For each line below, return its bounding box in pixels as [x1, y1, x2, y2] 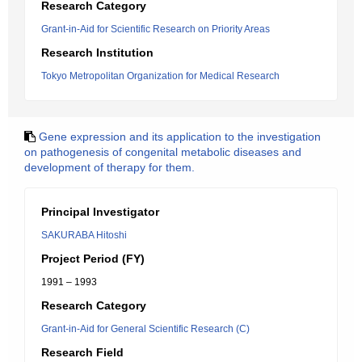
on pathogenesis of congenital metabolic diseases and [24, 145, 301, 158]
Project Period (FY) [41, 252, 145, 265]
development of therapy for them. [24, 161, 195, 174]
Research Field [41, 346, 124, 359]
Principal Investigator [41, 205, 159, 218]
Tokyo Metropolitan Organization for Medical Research [41, 70, 280, 82]
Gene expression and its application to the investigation [39, 130, 321, 143]
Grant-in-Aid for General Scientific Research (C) [41, 323, 250, 335]
